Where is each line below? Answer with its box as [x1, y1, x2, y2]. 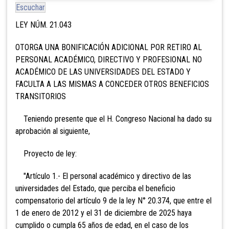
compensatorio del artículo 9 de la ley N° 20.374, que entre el [15, 196, 212, 206]
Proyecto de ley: [15, 149, 77, 159]
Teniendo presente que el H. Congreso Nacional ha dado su [15, 114, 212, 124]
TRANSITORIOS [15, 91, 66, 102]
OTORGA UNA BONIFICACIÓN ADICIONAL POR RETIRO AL [15, 42, 202, 53]
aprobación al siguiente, [15, 126, 90, 136]
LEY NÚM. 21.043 [15, 20, 72, 30]
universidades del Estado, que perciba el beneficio [15, 184, 175, 194]
